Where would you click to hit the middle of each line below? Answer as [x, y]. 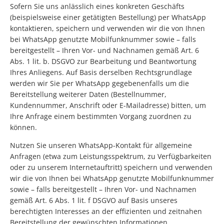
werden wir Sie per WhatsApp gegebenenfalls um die [99, 83]
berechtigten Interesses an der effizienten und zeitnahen [106, 211]
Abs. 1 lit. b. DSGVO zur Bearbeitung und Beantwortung [103, 61]
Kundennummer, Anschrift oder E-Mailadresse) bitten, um [108, 105]
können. [23, 127]
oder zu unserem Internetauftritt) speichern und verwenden [111, 167]
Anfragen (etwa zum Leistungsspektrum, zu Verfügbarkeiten [111, 156]
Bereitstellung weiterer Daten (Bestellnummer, [88, 94]
